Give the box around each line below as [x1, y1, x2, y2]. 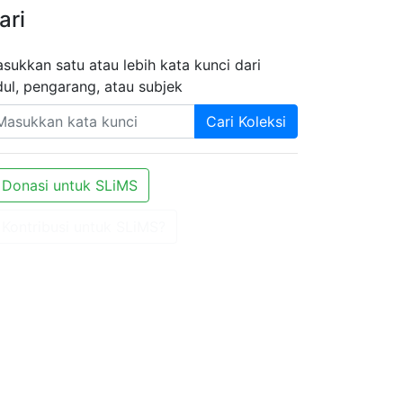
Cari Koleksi [206, 112, 286, 130]
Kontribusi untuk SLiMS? [2, 218, 166, 236]
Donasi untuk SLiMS [2, 176, 138, 194]
